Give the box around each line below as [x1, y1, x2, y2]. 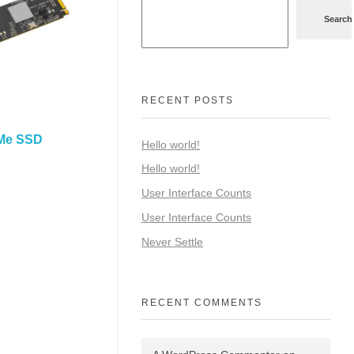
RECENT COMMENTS [141, 296, 262, 308]
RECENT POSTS [141, 95, 234, 107]
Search [324, 14, 352, 24]
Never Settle [141, 235, 203, 248]
